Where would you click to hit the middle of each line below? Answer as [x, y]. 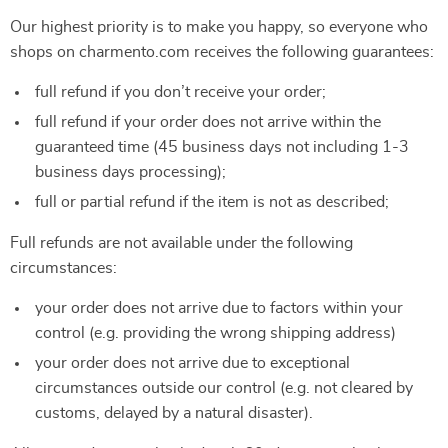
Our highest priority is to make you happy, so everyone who [219, 27]
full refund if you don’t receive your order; [180, 92]
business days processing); [130, 172]
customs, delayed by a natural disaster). [174, 413]
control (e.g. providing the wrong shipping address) [215, 333]
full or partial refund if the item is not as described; [212, 202]
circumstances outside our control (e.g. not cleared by [224, 388]
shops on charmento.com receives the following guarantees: [222, 52]
